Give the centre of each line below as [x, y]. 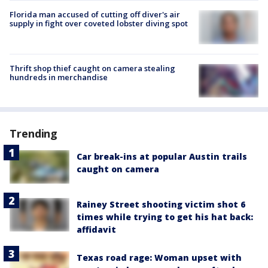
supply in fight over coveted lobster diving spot [99, 23]
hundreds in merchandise [59, 77]
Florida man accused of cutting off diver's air [95, 14]
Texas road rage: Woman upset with [159, 258]
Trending [34, 133]
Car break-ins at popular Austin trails [162, 156]
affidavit [96, 230]
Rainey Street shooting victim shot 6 [161, 205]
